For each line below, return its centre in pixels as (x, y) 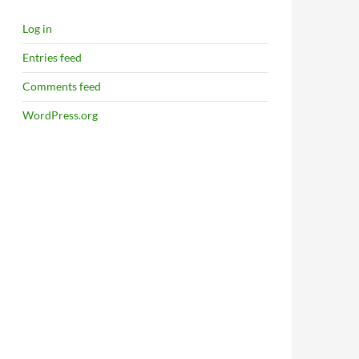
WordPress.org (60, 115)
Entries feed (52, 57)
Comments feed (62, 86)
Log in (37, 28)
